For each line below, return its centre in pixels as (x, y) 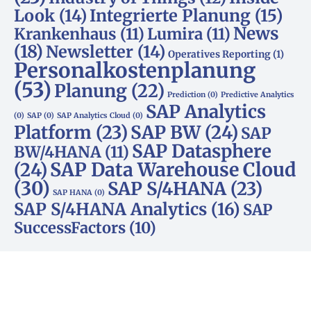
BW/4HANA (58, 152)
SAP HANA (73, 192)
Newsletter (90, 51)
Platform (53, 132)
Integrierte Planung (170, 15)
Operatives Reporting (219, 54)
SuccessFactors (70, 227)
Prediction (186, 94)
